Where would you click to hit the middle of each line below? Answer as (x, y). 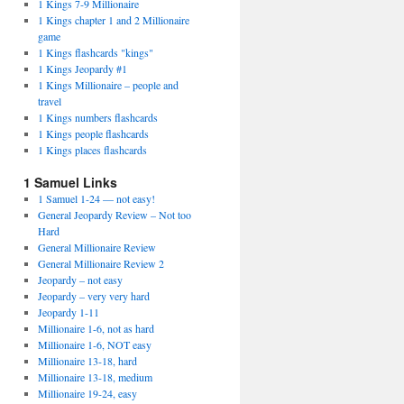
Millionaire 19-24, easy (87, 393)
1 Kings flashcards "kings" (95, 52)
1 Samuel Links (70, 182)
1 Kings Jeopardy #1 (82, 69)
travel (49, 101)
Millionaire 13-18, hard (87, 361)
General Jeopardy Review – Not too (114, 215)
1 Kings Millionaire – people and (108, 85)
